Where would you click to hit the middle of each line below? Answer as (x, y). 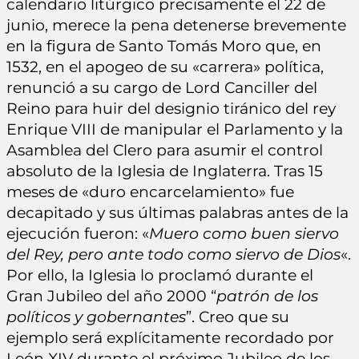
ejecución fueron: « (78, 234)
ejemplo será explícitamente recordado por (170, 338)
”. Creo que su (238, 317)
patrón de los (267, 296)
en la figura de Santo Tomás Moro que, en (164, 46)
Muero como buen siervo (244, 234)
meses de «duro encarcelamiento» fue (150, 192)
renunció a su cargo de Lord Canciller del (162, 88)
